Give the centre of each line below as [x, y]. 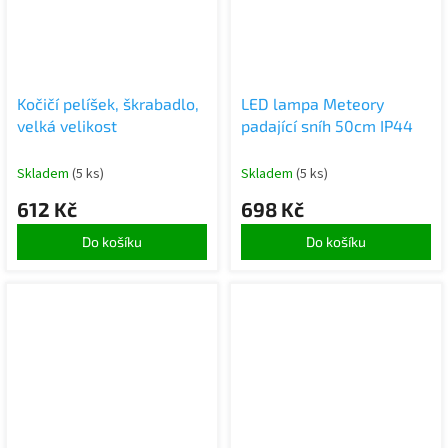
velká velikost [67, 126]
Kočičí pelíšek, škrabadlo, [108, 104]
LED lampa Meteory [312, 104]
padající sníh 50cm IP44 [327, 126]
